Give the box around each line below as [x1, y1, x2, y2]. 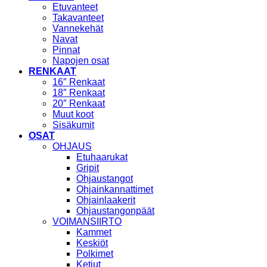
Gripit [76, 163, 99, 173]
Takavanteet [52, 13, 104, 23]
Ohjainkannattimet [76, 184, 153, 195]
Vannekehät [52, 23, 103, 34]
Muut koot [52, 109, 94, 120]
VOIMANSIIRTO [52, 216, 122, 227]
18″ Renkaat [52, 88, 105, 98]
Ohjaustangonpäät [76, 206, 154, 216]
